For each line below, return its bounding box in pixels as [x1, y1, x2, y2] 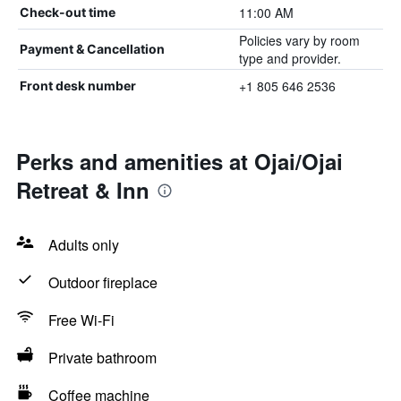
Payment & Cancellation [20, 41, 165, 56]
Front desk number [20, 78, 136, 93]
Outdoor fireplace [48, 272, 158, 293]
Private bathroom [48, 347, 157, 368]
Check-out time [20, 4, 115, 20]
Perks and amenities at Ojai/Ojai [16, 146, 343, 176]
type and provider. [238, 49, 341, 67]
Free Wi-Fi [48, 310, 115, 330]
